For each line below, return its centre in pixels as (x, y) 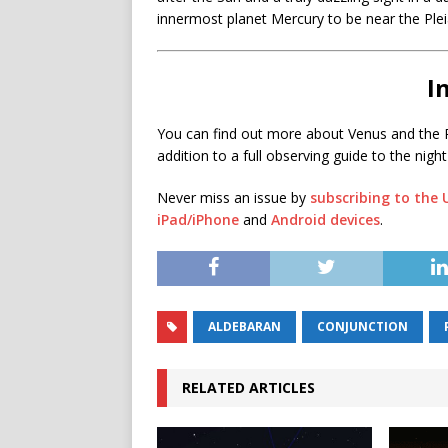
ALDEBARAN (244, 326)
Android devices (325, 219)
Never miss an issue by (233, 197)
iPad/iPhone (198, 219)
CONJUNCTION (362, 326)
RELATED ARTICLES (248, 387)
